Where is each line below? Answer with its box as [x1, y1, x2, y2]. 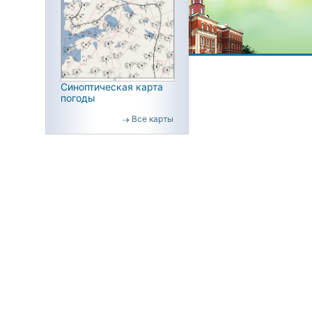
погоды [61, 91, 95, 104]
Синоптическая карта [61, 80, 163, 93]
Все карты [132, 113, 173, 124]
